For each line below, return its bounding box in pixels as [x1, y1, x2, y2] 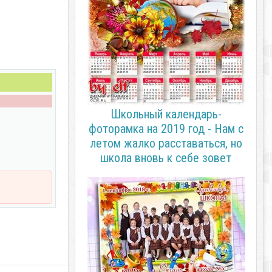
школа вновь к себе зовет [100, 151, 231, 165]
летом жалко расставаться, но [89, 136, 242, 151]
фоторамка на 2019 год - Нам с [88, 121, 243, 136]
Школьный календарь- [110, 107, 222, 121]
